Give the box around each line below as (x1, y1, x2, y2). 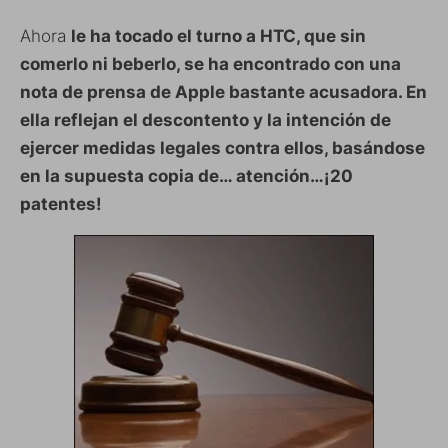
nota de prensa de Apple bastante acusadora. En (20, 81, 427, 102)
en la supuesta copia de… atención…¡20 (20, 165, 353, 186)
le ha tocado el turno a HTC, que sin (71, 25, 366, 46)
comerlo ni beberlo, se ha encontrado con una (20, 53, 401, 74)
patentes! (20, 193, 102, 214)
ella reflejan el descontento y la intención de (20, 109, 391, 130)
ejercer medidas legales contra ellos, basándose (20, 137, 425, 158)
